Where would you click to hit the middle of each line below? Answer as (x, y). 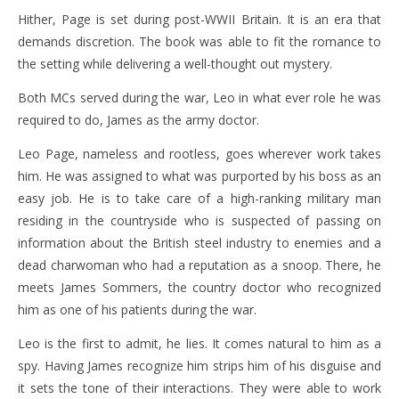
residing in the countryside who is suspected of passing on (199, 220)
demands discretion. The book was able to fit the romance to (199, 41)
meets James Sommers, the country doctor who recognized (199, 287)
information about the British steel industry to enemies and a (199, 243)
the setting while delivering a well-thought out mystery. (175, 64)
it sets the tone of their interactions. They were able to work (199, 388)
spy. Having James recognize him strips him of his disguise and (199, 366)
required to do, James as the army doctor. (138, 120)
